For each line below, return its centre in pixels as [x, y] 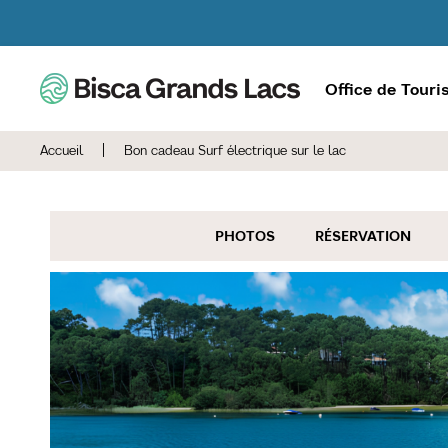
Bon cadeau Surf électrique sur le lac [235, 150]
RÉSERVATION [362, 235]
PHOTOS [244, 235]
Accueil [61, 150]
